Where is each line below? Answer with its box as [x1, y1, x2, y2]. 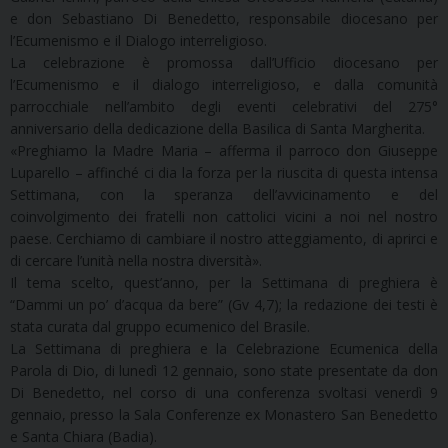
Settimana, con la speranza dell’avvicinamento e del [10, 185, 438, 205]
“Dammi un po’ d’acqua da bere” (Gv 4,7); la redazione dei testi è [10, 295, 438, 315]
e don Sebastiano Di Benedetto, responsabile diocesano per [10, 9, 438, 29]
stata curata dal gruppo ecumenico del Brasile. [10, 317, 310, 337]
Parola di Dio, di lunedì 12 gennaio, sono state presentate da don [10, 361, 438, 381]
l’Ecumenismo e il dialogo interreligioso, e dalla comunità [10, 75, 438, 95]
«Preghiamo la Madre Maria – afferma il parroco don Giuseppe [10, 141, 438, 161]
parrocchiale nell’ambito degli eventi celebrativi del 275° [10, 97, 438, 117]
